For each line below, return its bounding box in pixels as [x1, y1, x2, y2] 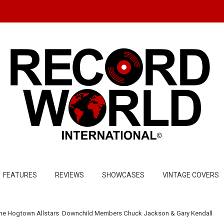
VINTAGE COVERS [162, 171, 219, 179]
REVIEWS [55, 171, 84, 179]
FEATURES [3, 171, 37, 179]
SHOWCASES [102, 171, 144, 179]
